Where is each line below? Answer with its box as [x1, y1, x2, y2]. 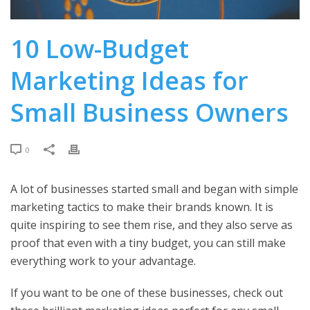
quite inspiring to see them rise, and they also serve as [10, 217, 293, 232]
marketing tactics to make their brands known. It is [10, 199, 273, 215]
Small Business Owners [10, 95, 289, 129]
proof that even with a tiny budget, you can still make [10, 235, 286, 250]
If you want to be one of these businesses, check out [10, 284, 283, 300]
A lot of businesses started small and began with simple [10, 181, 298, 197]
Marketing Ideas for [10, 63, 248, 98]
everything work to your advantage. [10, 253, 196, 268]
